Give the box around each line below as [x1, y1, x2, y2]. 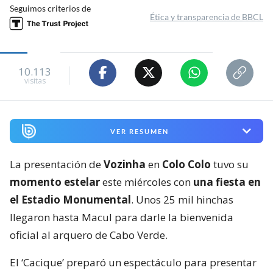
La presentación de [10, 157, 104, 172]
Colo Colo [162, 157, 211, 172]
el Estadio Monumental [10, 193, 131, 207]
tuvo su [211, 157, 249, 172]
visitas [24, 76, 46, 87]
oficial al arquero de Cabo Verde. [10, 228, 168, 243]
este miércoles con [100, 175, 193, 190]
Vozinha [104, 157, 146, 172]
